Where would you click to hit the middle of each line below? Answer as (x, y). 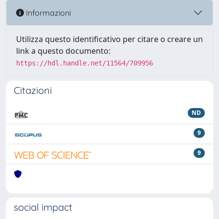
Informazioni (47, 12)
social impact (43, 207)
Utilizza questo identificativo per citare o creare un (109, 39)
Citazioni (33, 90)
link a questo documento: (63, 51)
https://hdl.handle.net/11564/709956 (85, 63)
